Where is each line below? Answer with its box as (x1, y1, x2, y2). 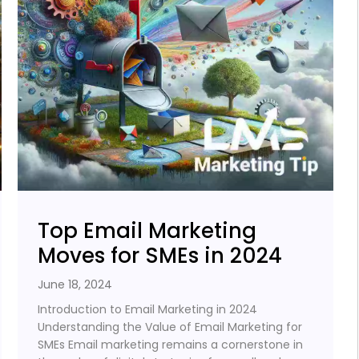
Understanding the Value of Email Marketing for (38, 318, 303, 335)
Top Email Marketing (38, 216, 257, 245)
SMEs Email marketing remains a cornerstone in (38, 336, 304, 353)
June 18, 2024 (38, 276, 113, 292)
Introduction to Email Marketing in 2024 (38, 301, 258, 317)
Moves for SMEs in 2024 (38, 240, 283, 270)
